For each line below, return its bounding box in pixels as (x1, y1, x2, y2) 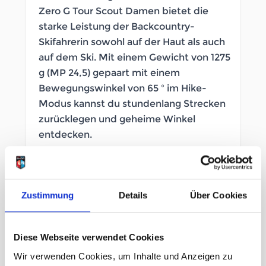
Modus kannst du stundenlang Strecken (39, 98, 226, 110)
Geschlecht (36, 208, 88, 220)
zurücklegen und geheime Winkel (39, 113, 195, 125)
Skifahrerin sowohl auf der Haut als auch (39, 36, 225, 48)
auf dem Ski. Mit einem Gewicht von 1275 (39, 52, 230, 64)
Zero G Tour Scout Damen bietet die (39, 5, 208, 17)
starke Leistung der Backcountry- (39, 21, 195, 33)
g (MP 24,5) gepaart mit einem (39, 67, 180, 79)
